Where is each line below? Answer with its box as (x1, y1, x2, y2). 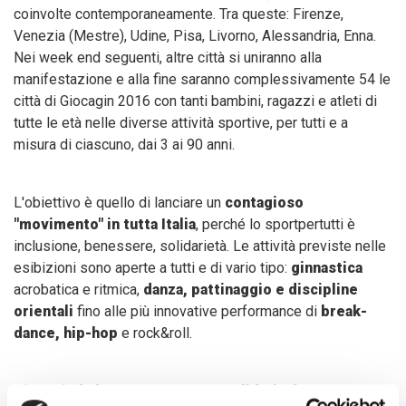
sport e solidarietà (169, 382, 300, 401)
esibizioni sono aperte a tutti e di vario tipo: (14, 259, 291, 277)
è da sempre (74, 382, 165, 401)
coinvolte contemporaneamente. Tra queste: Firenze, (14, 5, 343, 24)
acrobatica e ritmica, (14, 281, 143, 299)
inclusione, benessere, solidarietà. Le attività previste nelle (14, 237, 386, 256)
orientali (14, 303, 73, 321)
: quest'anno (300, 382, 375, 401)
